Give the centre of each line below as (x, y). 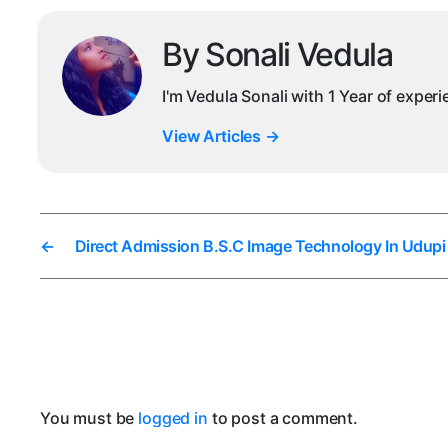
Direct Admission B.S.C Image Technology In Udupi (260, 246)
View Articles (213, 136)
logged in (173, 418)
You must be (89, 418)
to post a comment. (283, 418)
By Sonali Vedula (277, 55)
